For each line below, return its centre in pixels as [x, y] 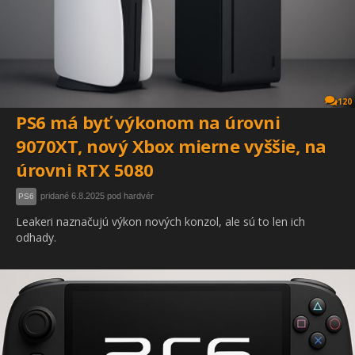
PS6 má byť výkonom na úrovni [148, 122]
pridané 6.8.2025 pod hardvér [97, 195]
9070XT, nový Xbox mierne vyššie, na [171, 145]
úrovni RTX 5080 [85, 169]
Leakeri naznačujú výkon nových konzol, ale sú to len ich [160, 221]
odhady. [36, 237]
